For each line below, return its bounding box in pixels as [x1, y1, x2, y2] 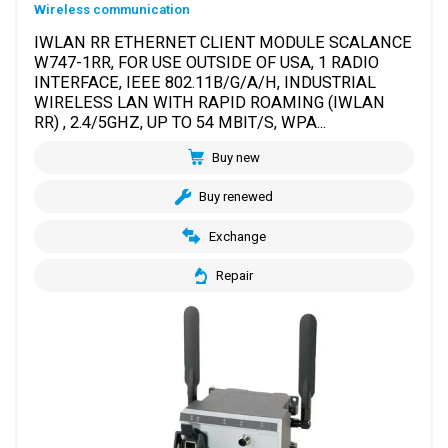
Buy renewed [199, 189, 274, 205]
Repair [215, 268, 253, 284]
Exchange [208, 228, 266, 244]
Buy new [212, 149, 261, 165]
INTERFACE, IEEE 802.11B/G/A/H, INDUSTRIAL [34, 72, 377, 92]
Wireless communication [34, 2, 191, 18]
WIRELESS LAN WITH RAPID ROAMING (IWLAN [34, 92, 386, 112]
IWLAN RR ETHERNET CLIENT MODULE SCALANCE [34, 32, 413, 52]
